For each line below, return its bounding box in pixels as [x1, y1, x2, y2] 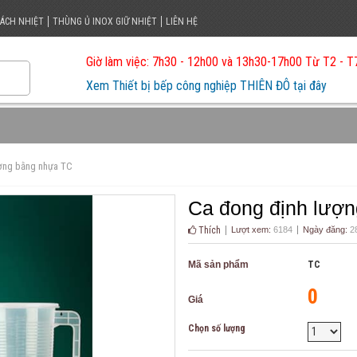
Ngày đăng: [303, 224, 347, 234]
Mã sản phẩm [188, 258, 249, 270]
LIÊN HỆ [165, 16, 198, 27]
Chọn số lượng [188, 322, 245, 334]
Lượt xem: [231, 224, 271, 234]
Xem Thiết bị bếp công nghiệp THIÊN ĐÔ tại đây [85, 77, 327, 93]
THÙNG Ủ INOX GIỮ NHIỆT [52, 16, 157, 27]
